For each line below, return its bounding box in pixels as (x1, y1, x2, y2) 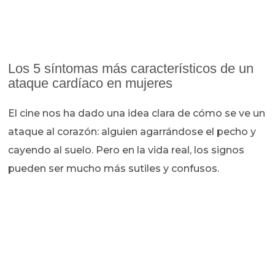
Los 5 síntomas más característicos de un (8, 61, 254, 77)
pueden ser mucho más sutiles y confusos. (8, 163, 220, 175)
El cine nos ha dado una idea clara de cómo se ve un (8, 107, 266, 120)
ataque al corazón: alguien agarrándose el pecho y (8, 126, 257, 138)
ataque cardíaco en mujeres (8, 76, 173, 91)
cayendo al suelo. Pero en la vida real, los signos (8, 144, 245, 157)
